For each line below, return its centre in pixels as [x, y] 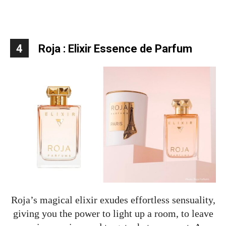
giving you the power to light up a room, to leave [113, 213]
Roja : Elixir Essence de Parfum [115, 48]
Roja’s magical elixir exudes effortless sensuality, [113, 200]
